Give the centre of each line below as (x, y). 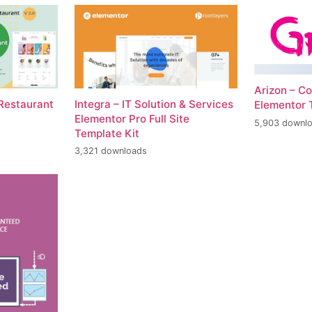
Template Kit (107, 133)
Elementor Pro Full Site (132, 118)
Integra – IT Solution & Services (154, 104)
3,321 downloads (110, 151)
